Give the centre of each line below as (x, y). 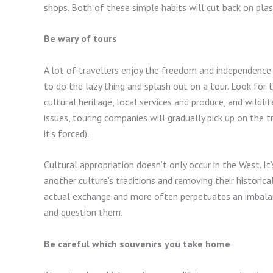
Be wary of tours (80, 39)
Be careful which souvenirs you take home (137, 243)
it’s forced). (67, 133)
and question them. (85, 212)
